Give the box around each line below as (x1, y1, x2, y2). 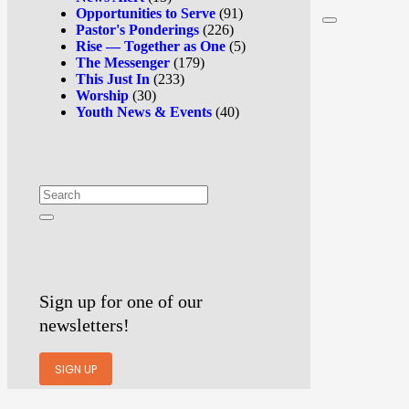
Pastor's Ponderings (76, 21, 199, 37)
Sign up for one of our (39, 290, 203, 311)
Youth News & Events (76, 103, 212, 120)
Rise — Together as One (76, 37, 225, 54)
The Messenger (76, 54, 170, 70)
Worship (76, 87, 129, 103)
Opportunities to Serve (76, 5, 215, 21)
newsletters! (39, 314, 130, 335)
